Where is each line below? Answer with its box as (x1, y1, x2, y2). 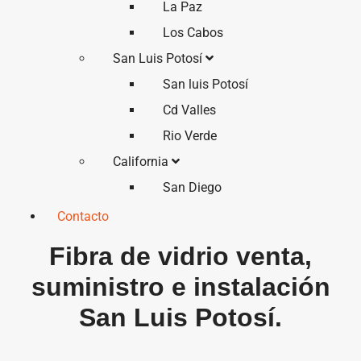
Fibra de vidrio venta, (49, 242, 312, 271)
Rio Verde (162, 128, 217, 143)
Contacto (57, 209, 109, 224)
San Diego (162, 180, 222, 195)
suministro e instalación (31, 272, 330, 301)
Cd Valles (162, 102, 216, 118)
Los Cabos (162, 25, 223, 40)
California (113, 154, 172, 169)
